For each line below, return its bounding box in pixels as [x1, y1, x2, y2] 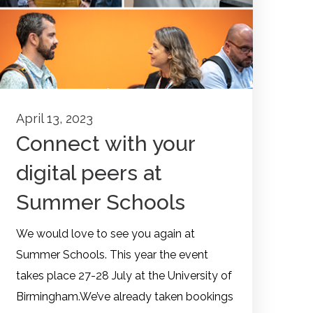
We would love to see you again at [16, 227, 195, 241]
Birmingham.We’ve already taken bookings [16, 290, 233, 304]
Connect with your [16, 131, 195, 156]
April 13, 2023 [16, 111, 93, 126]
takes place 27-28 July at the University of [16, 269, 232, 283]
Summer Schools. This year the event [16, 248, 208, 262]
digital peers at [16, 161, 162, 186]
